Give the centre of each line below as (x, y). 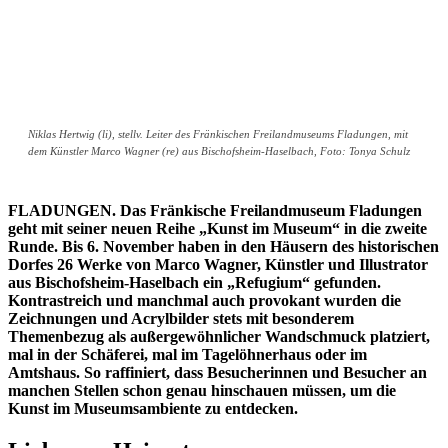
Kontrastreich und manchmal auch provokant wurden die (204, 301)
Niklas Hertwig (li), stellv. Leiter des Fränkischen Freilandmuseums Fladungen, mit (218, 134)
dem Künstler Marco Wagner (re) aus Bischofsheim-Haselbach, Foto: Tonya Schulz (219, 151)
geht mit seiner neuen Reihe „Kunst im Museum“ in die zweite (217, 229)
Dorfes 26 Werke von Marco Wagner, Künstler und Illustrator (218, 265)
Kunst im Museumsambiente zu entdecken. (153, 409)
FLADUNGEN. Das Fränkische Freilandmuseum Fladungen (215, 211)
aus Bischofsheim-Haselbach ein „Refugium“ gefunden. (194, 283)
